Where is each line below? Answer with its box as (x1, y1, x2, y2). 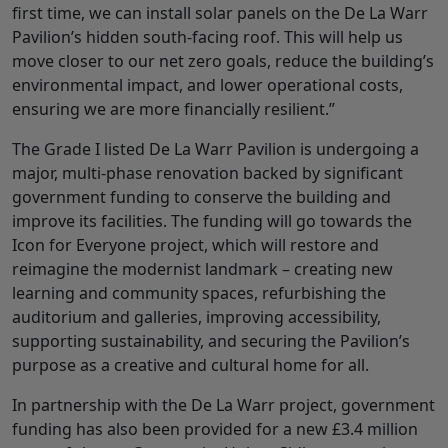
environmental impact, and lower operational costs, (12, 74, 403, 97)
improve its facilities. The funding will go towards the (12, 210, 412, 233)
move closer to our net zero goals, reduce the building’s (12, 50, 434, 73)
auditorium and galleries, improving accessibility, (12, 306, 381, 329)
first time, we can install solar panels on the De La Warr (12, 2, 428, 25)
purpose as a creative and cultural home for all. (12, 354, 369, 377)
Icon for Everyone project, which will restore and (12, 234, 379, 257)
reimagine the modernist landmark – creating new (12, 258, 393, 281)
